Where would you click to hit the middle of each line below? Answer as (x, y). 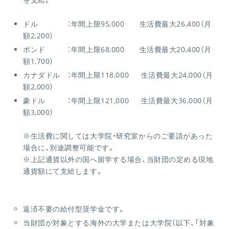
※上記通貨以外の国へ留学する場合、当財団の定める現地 (118, 159)
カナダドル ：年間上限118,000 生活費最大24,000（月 (118, 75)
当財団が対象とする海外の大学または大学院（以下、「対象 (119, 223)
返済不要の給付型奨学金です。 (74, 209)
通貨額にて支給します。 (63, 171)
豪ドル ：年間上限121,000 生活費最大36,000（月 (118, 100)
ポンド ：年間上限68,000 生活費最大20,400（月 (117, 49)
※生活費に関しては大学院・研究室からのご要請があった (118, 136)
